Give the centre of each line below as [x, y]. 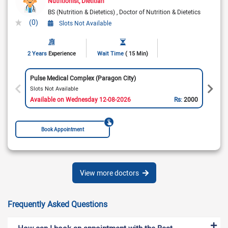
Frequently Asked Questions [58, 204]
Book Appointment [63, 130]
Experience [62, 53]
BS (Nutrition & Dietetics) [82, 12]
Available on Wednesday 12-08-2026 [80, 99]
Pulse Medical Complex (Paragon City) [83, 78]
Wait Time [111, 53]
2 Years [38, 53]
